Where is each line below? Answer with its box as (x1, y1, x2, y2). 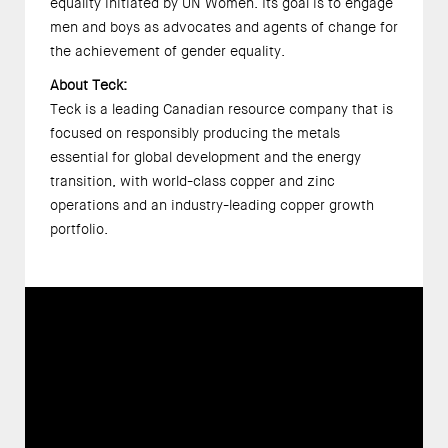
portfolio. (50, 220, 111, 239)
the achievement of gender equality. (50, 41, 288, 60)
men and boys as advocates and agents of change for (50, 17, 398, 36)
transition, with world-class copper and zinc (50, 172, 335, 191)
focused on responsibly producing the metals (50, 124, 340, 143)
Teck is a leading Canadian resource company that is (50, 100, 393, 119)
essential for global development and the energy (50, 148, 361, 167)
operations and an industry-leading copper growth (50, 196, 374, 215)
